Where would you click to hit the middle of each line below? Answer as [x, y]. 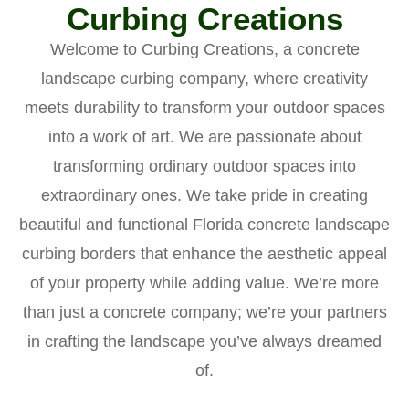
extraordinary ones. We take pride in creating [204, 196]
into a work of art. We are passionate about [204, 137]
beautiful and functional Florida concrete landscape [204, 225]
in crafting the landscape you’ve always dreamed [204, 342]
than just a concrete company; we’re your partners [204, 313]
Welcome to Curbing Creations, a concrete [204, 50]
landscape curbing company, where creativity [204, 79]
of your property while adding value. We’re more [204, 283]
